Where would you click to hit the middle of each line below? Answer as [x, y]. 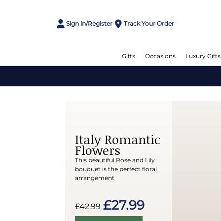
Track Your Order [149, 23]
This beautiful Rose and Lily [115, 160]
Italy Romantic [118, 139]
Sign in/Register [90, 23]
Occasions [160, 56]
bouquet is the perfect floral [116, 169]
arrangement [95, 178]
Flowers [98, 150]
